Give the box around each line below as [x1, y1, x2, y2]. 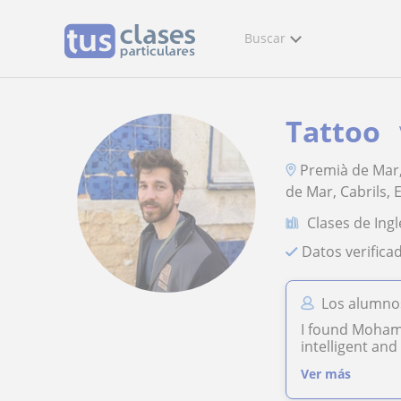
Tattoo [286, 112, 381, 150]
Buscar [244, 30, 286, 47]
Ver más [301, 365, 352, 383]
